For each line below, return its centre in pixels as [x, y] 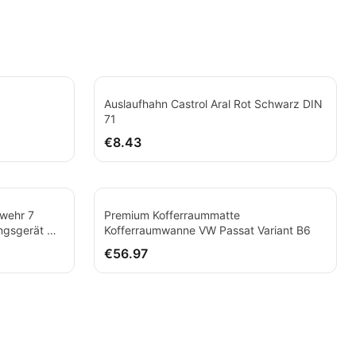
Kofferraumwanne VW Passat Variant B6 [207, 230]
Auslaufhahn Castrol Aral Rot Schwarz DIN [213, 104]
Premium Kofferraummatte [172, 215]
